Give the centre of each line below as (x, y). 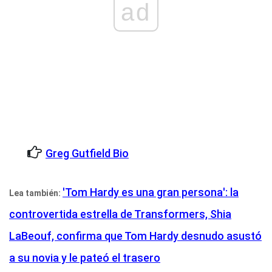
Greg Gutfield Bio (87, 154)
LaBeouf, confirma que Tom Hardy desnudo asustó (135, 236)
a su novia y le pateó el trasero (85, 258)
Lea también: (36, 193)
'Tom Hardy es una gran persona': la (151, 192)
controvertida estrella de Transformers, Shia (120, 214)
